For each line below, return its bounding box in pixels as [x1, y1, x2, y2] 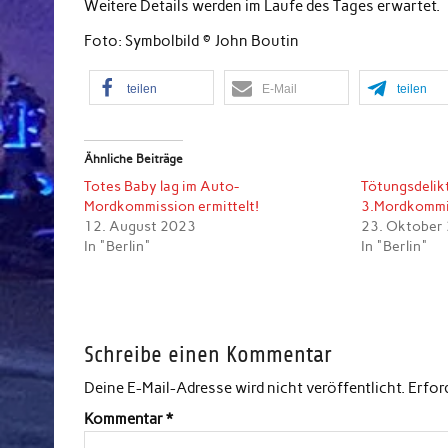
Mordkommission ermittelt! [84, 197, 260, 215]
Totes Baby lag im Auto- [84, 177, 240, 195]
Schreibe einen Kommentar [84, 342, 333, 368]
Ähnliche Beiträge [84, 151, 184, 166]
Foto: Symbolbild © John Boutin [84, 32, 300, 51]
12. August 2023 [84, 217, 197, 235]
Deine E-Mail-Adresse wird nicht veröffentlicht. [84, 379, 406, 398]
